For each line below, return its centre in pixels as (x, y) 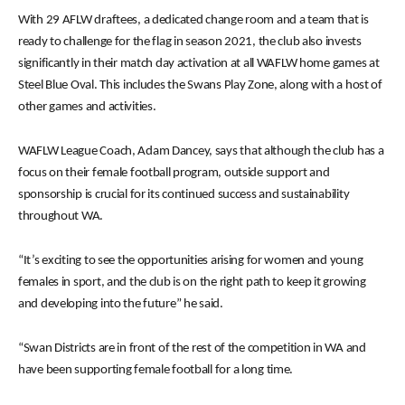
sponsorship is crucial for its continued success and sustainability (184, 195)
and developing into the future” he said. (121, 304)
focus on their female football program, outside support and (174, 173)
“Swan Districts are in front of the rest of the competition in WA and (192, 348)
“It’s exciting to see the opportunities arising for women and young (191, 261)
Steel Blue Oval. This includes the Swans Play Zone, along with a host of (200, 85)
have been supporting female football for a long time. (156, 370)
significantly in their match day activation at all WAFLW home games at (199, 64)
